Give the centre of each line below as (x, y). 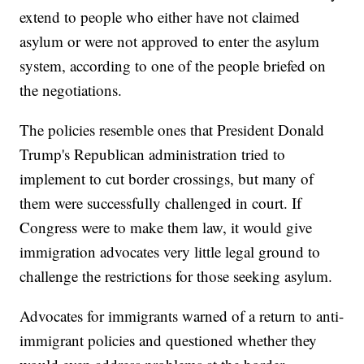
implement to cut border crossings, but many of (167, 179)
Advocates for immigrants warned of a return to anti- (182, 316)
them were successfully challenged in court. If (161, 203)
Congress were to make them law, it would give (166, 227)
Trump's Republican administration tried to (153, 154)
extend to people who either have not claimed (160, 17)
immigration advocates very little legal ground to (170, 252)
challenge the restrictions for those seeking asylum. (176, 276)
